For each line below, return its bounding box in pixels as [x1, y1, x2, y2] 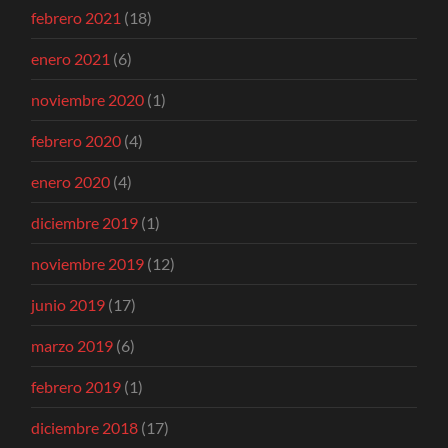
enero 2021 [31, 49, 111, 69]
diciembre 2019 [31, 213, 139, 233]
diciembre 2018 [31, 418, 139, 438]
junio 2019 [31, 295, 106, 315]
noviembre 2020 [31, 90, 145, 110]
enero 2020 [31, 172, 111, 192]
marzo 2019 [31, 336, 114, 356]
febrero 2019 [31, 377, 122, 397]
